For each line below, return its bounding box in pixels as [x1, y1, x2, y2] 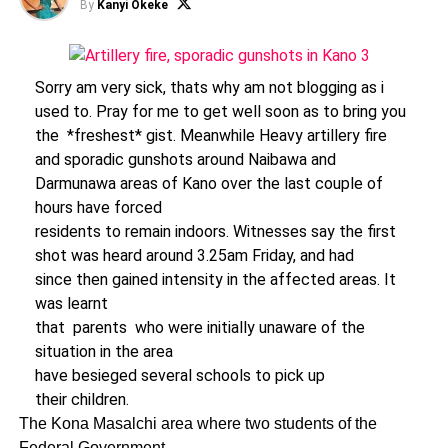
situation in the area [34, 342, 173, 361]
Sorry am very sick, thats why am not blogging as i [34, 78, 384, 97]
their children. [34, 390, 129, 409]
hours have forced [34, 198, 162, 217]
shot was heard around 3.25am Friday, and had [34, 246, 354, 265]
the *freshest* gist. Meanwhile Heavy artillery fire [34, 126, 387, 145]
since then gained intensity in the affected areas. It [34, 270, 396, 289]
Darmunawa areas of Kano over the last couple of [34, 174, 383, 193]
